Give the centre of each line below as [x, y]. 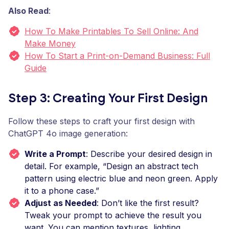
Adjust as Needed [61, 203]
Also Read [28, 11]
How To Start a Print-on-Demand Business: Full [117, 56]
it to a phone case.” [62, 191]
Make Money [50, 43]
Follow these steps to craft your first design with [101, 121]
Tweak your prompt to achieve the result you [113, 215]
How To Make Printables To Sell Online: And [111, 31]
